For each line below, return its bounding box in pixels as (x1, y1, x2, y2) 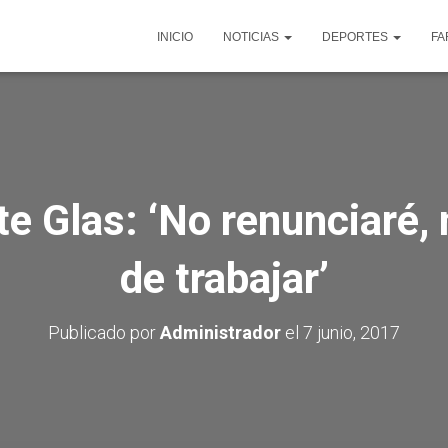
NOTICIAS (223, 30, 282, 44)
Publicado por (48, 322, 160, 343)
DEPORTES (322, 30, 391, 44)
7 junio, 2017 (303, 322, 400, 343)
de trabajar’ (119, 254, 329, 303)
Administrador (160, 322, 281, 343)
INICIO (157, 30, 193, 44)
